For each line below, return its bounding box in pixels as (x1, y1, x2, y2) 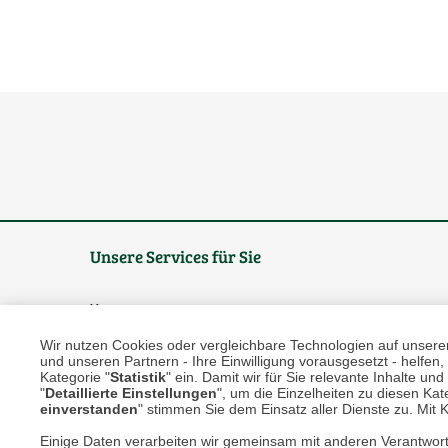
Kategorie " (40, 368, 110, 385)
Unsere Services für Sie (90, 245, 261, 269)
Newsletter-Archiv (121, 337, 245, 357)
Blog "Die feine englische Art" (121, 411, 322, 431)
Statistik (110, 368, 166, 385)
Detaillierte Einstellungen (45, 384, 217, 401)
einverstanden (40, 400, 138, 417)
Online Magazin (121, 300, 228, 320)
